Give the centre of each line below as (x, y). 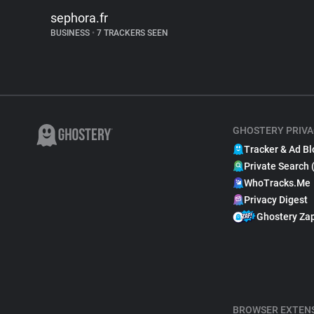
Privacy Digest (276, 200)
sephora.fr (79, 18)
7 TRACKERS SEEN (131, 33)
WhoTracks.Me (277, 183)
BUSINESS (71, 33)
